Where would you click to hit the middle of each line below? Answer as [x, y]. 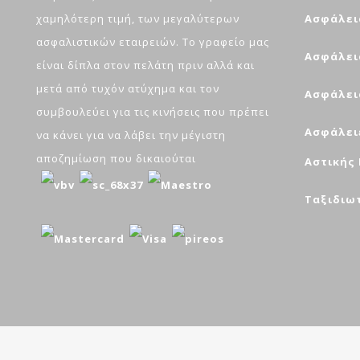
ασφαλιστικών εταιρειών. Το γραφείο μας [153, 42]
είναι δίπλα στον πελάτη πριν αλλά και [145, 65]
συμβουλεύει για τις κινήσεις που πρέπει [153, 112]
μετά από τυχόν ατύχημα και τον [128, 89]
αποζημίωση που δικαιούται [116, 159]
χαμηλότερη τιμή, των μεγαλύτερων [138, 19]
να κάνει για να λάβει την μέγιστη [131, 135]
